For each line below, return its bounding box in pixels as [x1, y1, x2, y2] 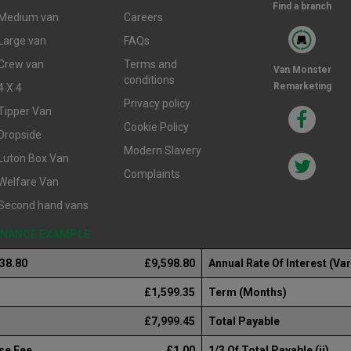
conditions [124, 74, 175, 86]
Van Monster [273, 64, 331, 75]
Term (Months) [208, 286, 287, 299]
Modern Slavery [124, 144, 202, 157]
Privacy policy [124, 97, 191, 110]
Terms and [124, 58, 178, 71]
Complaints [124, 168, 181, 180]
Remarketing [273, 81, 331, 92]
